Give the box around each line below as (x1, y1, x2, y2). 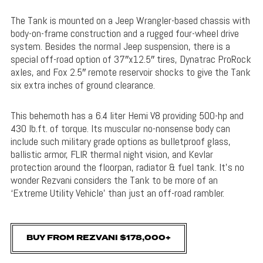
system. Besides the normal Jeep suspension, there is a (10, 39, 230, 53)
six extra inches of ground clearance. (10, 77, 155, 92)
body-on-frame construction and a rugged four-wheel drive (10, 26, 239, 40)
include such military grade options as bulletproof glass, (10, 134, 231, 148)
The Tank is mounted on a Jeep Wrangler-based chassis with (10, 13, 250, 27)
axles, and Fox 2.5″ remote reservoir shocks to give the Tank (10, 65, 251, 79)
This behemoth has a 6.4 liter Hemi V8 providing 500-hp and (10, 108, 244, 122)
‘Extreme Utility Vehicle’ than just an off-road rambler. (10, 186, 224, 200)
